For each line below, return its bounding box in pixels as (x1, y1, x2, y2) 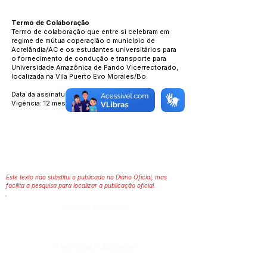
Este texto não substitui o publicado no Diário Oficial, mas (6, 173, 167, 181)
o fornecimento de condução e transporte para (11, 54, 166, 63)
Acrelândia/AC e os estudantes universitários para (11, 45, 176, 54)
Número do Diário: (62, 203, 129, 212)
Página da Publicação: (54, 242, 137, 252)
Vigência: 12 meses (11, 99, 74, 107)
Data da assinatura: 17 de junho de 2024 (11, 90, 141, 98)
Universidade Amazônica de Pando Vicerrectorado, (11, 63, 178, 72)
